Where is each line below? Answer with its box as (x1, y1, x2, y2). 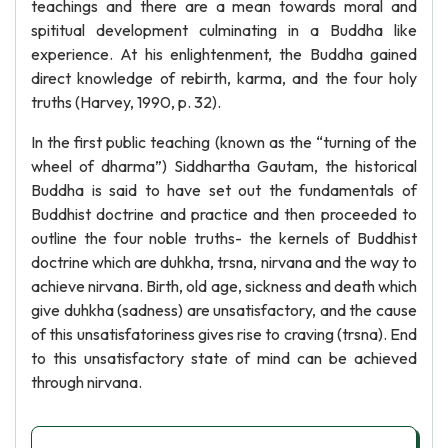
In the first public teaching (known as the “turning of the (31, 132, 417, 152)
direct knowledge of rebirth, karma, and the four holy (31, 68, 417, 88)
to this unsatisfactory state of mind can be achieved (31, 348, 417, 368)
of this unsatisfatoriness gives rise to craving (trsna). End (31, 324, 417, 344)
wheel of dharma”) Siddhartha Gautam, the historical (31, 156, 417, 176)
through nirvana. (31, 372, 142, 392)
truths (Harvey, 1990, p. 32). (31, 92, 221, 112)
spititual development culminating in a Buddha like (31, 20, 417, 40)
